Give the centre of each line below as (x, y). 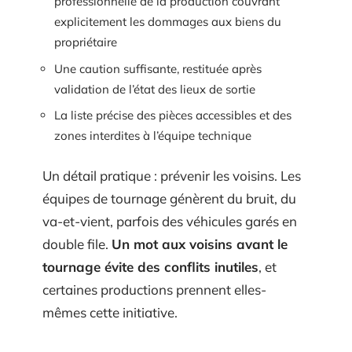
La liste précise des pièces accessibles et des (173, 115)
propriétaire (86, 42)
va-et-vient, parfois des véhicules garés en (170, 221)
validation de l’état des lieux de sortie (155, 89)
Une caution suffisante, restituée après (158, 68)
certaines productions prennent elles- (154, 289)
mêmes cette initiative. (110, 312)
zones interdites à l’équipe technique (153, 136)
